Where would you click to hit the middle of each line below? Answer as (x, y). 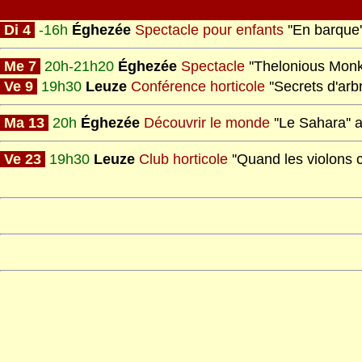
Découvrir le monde (207, 123)
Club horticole (183, 159)
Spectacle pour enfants (209, 30)
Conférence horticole (198, 86)
